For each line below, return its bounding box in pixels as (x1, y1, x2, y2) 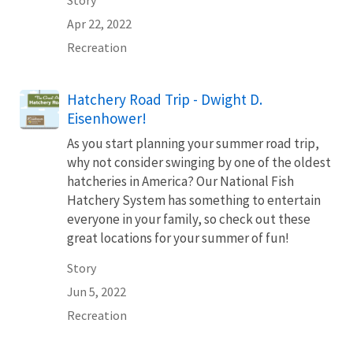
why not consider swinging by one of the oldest (67, 153, 331, 171)
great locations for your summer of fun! (67, 229, 289, 247)
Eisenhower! (67, 108, 147, 128)
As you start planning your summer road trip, (67, 134, 319, 152)
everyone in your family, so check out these (67, 210, 310, 228)
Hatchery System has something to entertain (67, 191, 321, 209)
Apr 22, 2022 (67, 15, 132, 32)
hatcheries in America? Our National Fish (67, 172, 294, 190)
